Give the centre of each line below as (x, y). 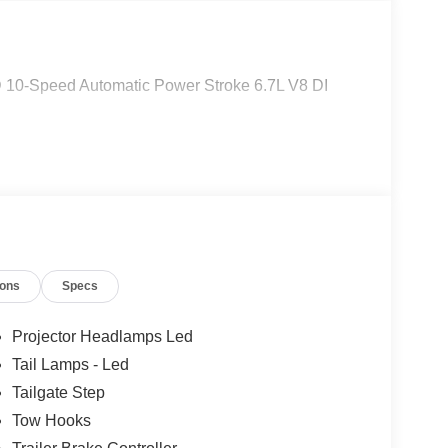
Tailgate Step (58, 393)
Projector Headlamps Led (102, 337)
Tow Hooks (51, 421)
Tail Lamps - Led (70, 365)
